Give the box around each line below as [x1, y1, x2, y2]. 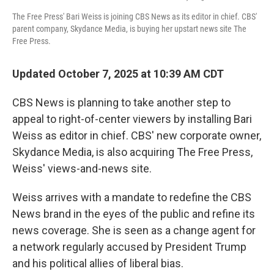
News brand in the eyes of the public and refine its [12, 207, 255, 221]
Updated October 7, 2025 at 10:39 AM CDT [12, 67, 224, 81]
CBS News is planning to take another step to [12, 96, 231, 109]
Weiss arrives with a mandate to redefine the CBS [12, 191, 251, 204]
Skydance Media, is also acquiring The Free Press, [12, 146, 253, 159]
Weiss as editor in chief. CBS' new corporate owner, [12, 129, 261, 143]
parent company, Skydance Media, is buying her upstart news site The [12, 24, 246, 34]
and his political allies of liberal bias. [12, 257, 183, 270]
